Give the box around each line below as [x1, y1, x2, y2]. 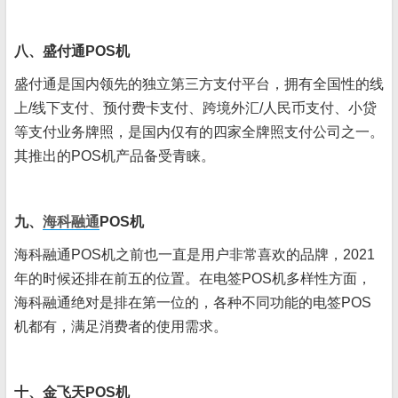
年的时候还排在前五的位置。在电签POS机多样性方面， [14, 271, 371, 286]
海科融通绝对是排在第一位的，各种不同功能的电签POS [14, 295, 371, 310]
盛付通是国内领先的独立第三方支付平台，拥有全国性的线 [14, 76, 384, 92]
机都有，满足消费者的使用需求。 [14, 319, 227, 334]
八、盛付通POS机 [14, 44, 130, 59]
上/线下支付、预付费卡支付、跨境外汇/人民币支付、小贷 [14, 100, 377, 115]
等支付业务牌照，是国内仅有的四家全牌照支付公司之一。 [14, 124, 384, 139]
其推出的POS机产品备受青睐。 [14, 148, 215, 163]
